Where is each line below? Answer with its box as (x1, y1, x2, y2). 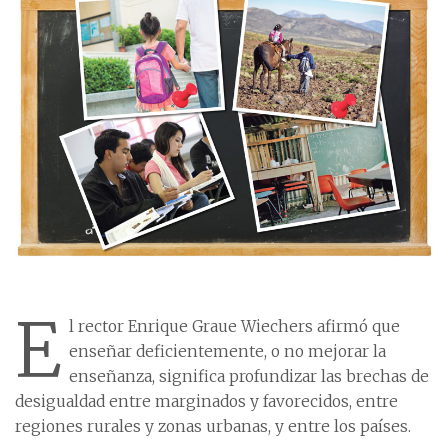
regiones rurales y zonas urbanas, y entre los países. (15, 416, 411, 436)
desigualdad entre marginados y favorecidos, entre (15, 391, 398, 411)
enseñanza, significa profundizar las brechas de (69, 366, 429, 386)
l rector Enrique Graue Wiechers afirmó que (69, 316, 400, 336)
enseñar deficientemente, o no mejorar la (69, 341, 386, 361)
